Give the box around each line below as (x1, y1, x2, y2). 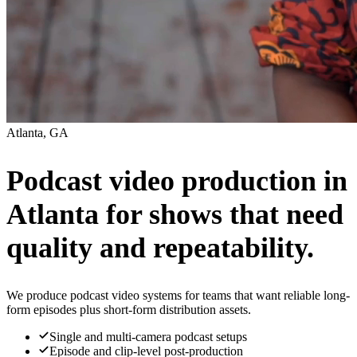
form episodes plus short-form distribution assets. (6, 302, 251, 316)
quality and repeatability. (6, 231, 314, 264)
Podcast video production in (6, 164, 347, 197)
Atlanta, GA (6, 126, 69, 139)
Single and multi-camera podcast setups (49, 329, 247, 343)
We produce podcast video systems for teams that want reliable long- (6, 288, 350, 302)
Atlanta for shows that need (6, 198, 343, 230)
